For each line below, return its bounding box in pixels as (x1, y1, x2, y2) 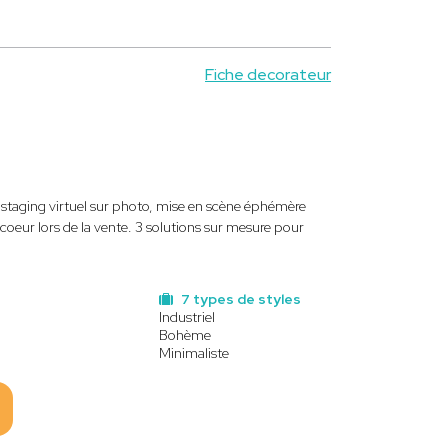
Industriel (159, 308, 215, 326)
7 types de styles (178, 290, 301, 308)
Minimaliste (159, 344, 229, 362)
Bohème (159, 326, 211, 344)
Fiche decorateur (205, 64, 331, 85)
